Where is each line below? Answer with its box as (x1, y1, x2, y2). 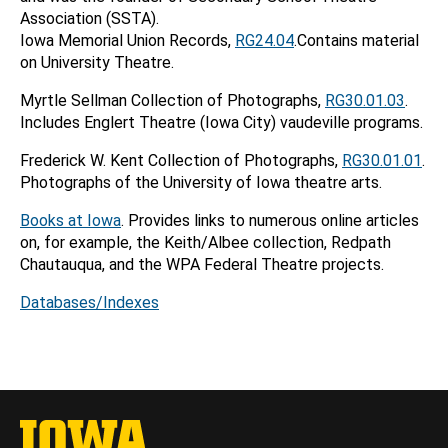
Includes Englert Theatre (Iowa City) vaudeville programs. (20, 113, 423, 132)
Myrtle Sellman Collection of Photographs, (20, 91, 325, 110)
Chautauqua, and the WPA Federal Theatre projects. (20, 255, 384, 274)
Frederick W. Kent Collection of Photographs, (20, 151, 342, 170)
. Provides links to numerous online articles (121, 211, 419, 230)
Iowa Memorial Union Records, (20, 31, 235, 50)
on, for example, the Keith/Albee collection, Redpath (20, 233, 391, 252)
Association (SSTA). (20, 9, 159, 28)
